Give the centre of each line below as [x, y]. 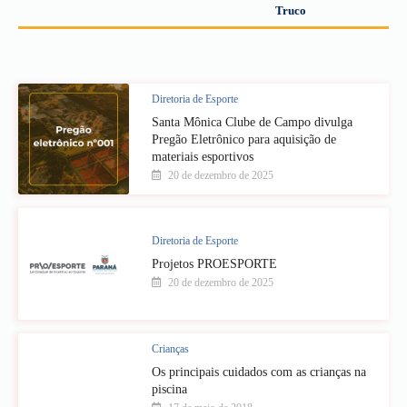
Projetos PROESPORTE [215, 264]
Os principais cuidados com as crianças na [259, 372]
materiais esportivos [203, 156]
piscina [170, 389]
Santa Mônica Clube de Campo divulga [253, 122]
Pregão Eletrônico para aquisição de [244, 139]
